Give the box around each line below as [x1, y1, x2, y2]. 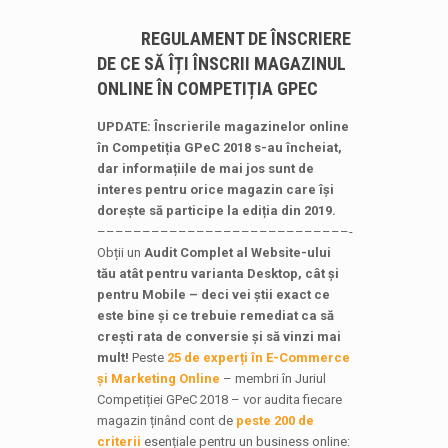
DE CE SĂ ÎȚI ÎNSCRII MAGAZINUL [96, 53, 346, 74]
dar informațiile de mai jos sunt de [96, 161, 314, 176]
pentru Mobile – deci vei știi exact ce [96, 287, 330, 302]
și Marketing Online [96, 371, 220, 386]
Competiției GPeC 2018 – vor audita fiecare [96, 392, 342, 407]
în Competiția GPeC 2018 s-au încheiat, [96, 140, 342, 155]
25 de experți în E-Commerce [166, 350, 350, 365]
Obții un [96, 245, 144, 260]
